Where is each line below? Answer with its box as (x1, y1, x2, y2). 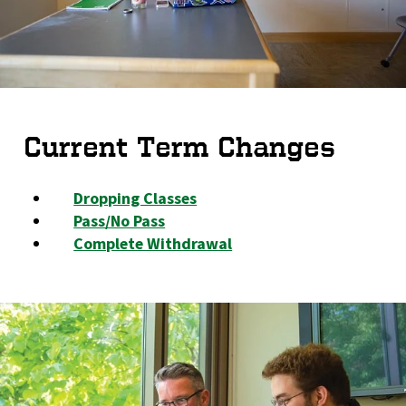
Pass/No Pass (73, 209, 166, 233)
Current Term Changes (23, 130, 335, 162)
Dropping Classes (73, 187, 198, 210)
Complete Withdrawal (73, 232, 233, 256)
